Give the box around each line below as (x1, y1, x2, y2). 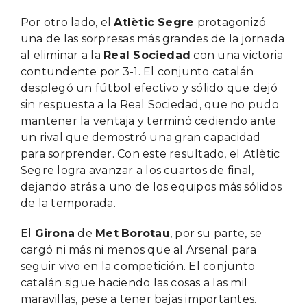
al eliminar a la (20, 48, 104, 62)
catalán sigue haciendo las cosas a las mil (20, 275, 248, 289)
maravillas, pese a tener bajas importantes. (20, 292, 257, 306)
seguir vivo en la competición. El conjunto (20, 259, 256, 273)
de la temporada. (20, 196, 116, 210)
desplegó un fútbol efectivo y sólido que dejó (20, 81, 278, 95)
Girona (34, 226, 75, 240)
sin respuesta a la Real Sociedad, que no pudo (20, 97, 279, 111)
